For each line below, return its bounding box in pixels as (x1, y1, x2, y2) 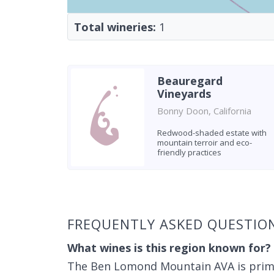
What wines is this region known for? (67, 240, 271, 255)
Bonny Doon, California (157, 105, 251, 117)
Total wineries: (74, 19, 156, 34)
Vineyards (157, 86, 211, 101)
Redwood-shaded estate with (157, 127, 267, 138)
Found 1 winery (67, 180, 147, 195)
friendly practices (157, 147, 221, 158)
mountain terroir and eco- (157, 137, 252, 148)
